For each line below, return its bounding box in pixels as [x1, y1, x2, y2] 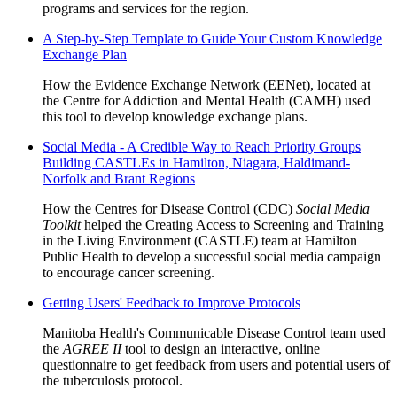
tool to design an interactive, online [125, 340, 320, 356]
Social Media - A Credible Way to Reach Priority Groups [43, 138, 361, 154]
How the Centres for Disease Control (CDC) [43, 200, 296, 216]
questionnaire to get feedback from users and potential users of [43, 356, 390, 372]
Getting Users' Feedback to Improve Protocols [43, 294, 300, 310]
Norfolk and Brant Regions [43, 170, 195, 186]
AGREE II [63, 340, 125, 356]
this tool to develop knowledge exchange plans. [43, 108, 307, 124]
